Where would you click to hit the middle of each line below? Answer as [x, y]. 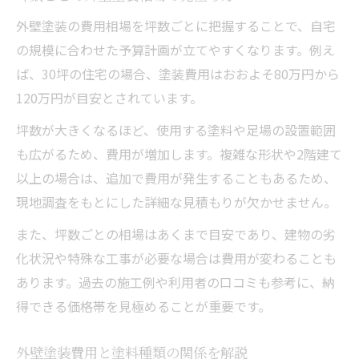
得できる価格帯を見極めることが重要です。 [143, 306]
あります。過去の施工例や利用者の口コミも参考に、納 [175, 282]
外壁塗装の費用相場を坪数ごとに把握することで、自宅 [176, 25]
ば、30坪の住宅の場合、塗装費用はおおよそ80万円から [178, 73]
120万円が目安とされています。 [109, 97]
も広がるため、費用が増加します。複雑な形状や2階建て [179, 153]
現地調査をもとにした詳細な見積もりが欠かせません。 [176, 202]
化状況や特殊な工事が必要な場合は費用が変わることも [176, 258]
